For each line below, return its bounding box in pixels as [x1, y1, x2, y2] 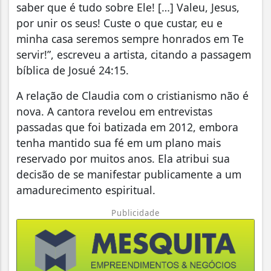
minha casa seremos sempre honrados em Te [16, 31, 244, 47]
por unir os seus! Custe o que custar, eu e [16, 16, 223, 31]
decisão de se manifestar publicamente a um [16, 167, 241, 182]
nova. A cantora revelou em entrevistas [16, 104, 212, 119]
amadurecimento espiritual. [16, 183, 155, 198]
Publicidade [111, 207, 160, 219]
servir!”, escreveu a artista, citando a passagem [16, 47, 251, 62]
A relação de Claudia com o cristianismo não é [16, 88, 249, 103]
